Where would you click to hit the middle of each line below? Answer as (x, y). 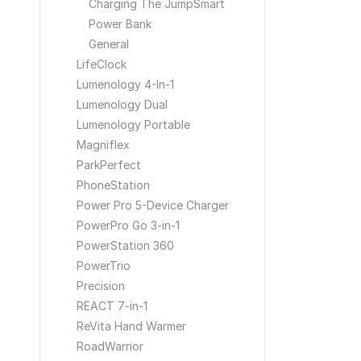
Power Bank (120, 24)
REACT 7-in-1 (112, 306)
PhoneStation (113, 185)
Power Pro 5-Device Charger (153, 205)
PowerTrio (104, 266)
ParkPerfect (109, 165)
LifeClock (102, 64)
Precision (101, 286)
